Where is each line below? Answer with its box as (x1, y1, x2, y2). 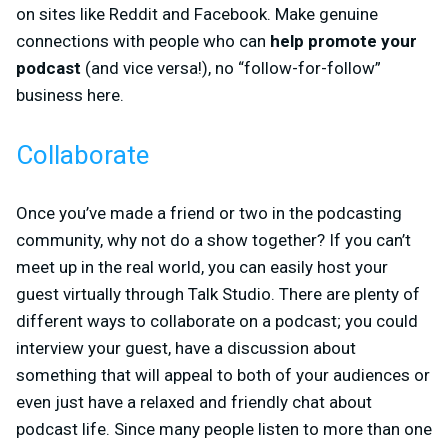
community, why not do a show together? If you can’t (16, 229, 411, 250)
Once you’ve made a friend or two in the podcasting (16, 202, 402, 223)
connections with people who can (16, 30, 270, 51)
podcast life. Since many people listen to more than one (16, 418, 432, 439)
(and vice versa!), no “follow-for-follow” (81, 57, 381, 78)
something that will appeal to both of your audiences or (16, 364, 430, 385)
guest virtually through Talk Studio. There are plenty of (16, 283, 420, 304)
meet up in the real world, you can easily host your (16, 256, 388, 277)
